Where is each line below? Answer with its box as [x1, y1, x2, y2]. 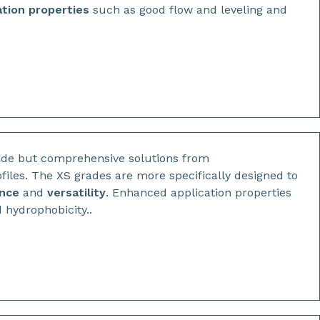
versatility [47, 186, 106, 199]
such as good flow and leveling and [93, 3, 288, 16]
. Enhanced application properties [106, 186, 292, 199]
